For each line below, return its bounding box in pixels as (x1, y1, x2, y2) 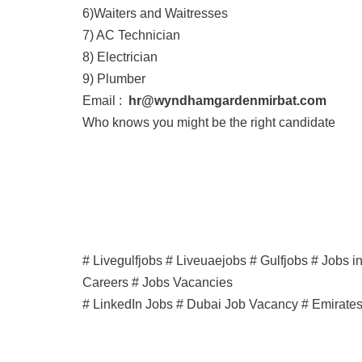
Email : (82, 94, 128, 107)
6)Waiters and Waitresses (82, 6, 228, 20)
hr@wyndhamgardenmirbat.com (128, 94, 326, 107)
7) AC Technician (82, 28, 180, 42)
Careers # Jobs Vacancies (82, 276, 233, 289)
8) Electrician (82, 50, 158, 64)
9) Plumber (82, 72, 145, 86)
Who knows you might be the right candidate (82, 116, 335, 129)
